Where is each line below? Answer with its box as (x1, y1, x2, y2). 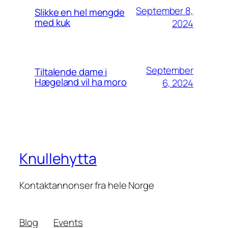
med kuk (35, 16, 71, 30)
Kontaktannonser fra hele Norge (19, 178, 154, 192)
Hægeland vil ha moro (35, 75, 127, 89)
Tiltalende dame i (35, 65, 107, 79)
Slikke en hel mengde (35, 6, 125, 19)
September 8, (136, 4, 193, 18)
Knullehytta (19, 149, 97, 169)
